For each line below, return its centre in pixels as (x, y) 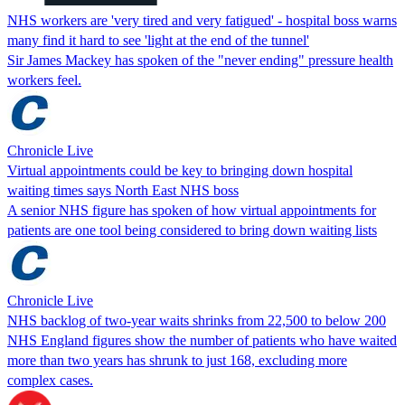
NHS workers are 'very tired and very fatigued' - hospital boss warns (202, 20)
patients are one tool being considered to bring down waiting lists (192, 230)
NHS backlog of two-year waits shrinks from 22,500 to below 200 (197, 320)
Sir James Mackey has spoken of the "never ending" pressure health (200, 60)
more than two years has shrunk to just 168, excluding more (177, 360)
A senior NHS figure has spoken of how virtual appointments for (192, 210)
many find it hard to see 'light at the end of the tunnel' (158, 40)
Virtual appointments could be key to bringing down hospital (180, 170)
